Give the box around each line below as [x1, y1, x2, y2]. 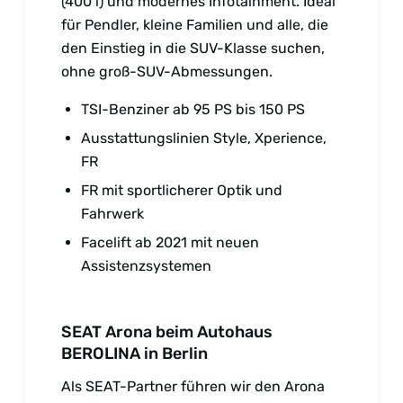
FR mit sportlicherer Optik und [81, 181, 282, 199]
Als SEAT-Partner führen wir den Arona [61, 377, 325, 395]
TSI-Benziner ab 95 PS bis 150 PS [81, 100, 305, 118]
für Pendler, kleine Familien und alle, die [61, 15, 328, 33]
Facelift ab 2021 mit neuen [81, 233, 259, 251]
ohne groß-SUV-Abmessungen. [61, 62, 273, 80]
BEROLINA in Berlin [61, 343, 208, 363]
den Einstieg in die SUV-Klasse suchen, [61, 39, 325, 57]
